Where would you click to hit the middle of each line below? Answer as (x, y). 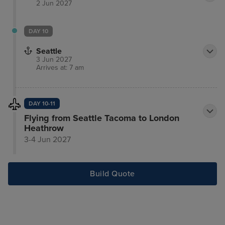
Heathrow (44, 128)
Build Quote (113, 174)
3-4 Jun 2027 (47, 139)
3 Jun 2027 (54, 59)
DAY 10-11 (42, 103)
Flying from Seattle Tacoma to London (101, 118)
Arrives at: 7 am (60, 67)
